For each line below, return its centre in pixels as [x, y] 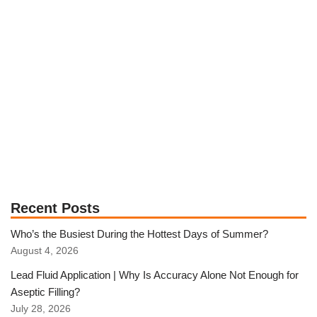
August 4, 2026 [45, 250]
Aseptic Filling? [45, 292]
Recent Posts [55, 208]
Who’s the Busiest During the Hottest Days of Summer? [139, 234]
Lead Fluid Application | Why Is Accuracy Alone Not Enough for [155, 275]
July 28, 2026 [41, 309]
